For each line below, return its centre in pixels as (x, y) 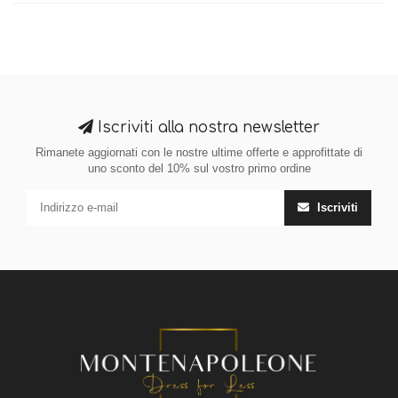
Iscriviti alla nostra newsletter (207, 128)
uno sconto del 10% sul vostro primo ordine (199, 169)
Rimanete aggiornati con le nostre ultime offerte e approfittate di (199, 153)
